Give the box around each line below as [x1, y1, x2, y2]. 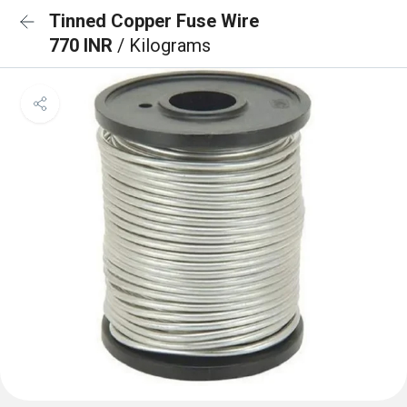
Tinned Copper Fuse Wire [49, 10, 259, 32]
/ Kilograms [117, 35, 211, 56]
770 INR [49, 35, 117, 56]
